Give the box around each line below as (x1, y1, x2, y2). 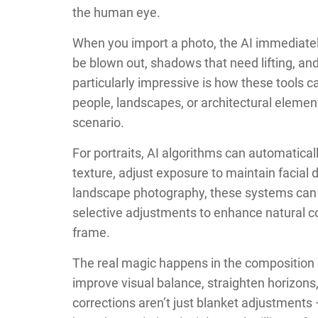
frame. (72, 224, 110, 240)
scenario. (72, 114, 124, 130)
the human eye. (72, 4, 160, 20)
